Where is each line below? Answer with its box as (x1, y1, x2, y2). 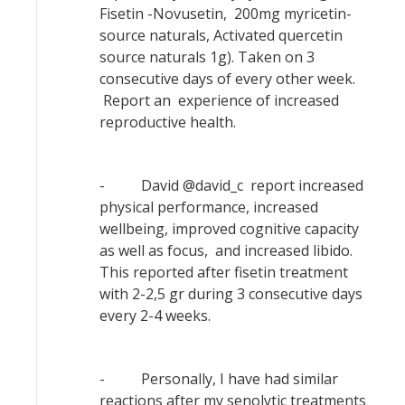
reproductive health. (99, 112, 236, 132)
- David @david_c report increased (99, 175, 363, 195)
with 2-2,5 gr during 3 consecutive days (99, 284, 363, 304)
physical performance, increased (99, 197, 318, 217)
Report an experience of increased (99, 90, 339, 110)
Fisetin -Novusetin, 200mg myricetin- (99, 4, 352, 24)
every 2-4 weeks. (99, 306, 211, 325)
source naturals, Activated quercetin (99, 25, 343, 45)
